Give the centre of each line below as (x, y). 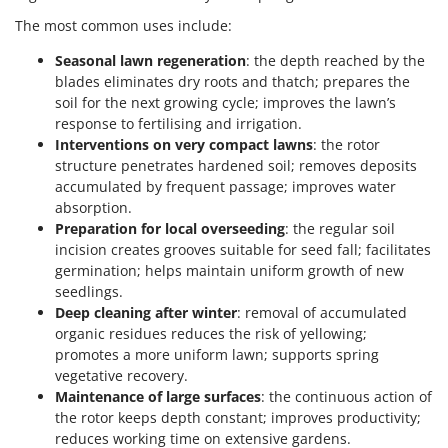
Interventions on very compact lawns (184, 145)
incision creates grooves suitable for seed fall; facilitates (243, 250)
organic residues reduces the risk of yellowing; (211, 334)
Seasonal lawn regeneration (150, 61)
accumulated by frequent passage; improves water (225, 187)
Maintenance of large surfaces (158, 397)
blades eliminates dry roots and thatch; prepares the (232, 82)
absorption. (93, 208)
